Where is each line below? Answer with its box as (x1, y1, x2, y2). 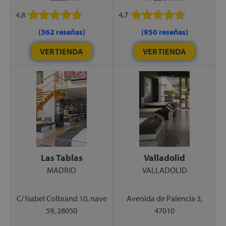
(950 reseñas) (141, 26, 188, 37)
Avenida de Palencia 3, (127, 193, 202, 203)
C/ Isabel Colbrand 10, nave (16, 193, 107, 203)
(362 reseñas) (38, 26, 85, 37)
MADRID (47, 164, 76, 175)
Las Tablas (40, 151, 83, 163)
